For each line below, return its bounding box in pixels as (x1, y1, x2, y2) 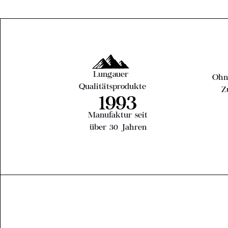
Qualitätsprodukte (79, 83, 147, 91)
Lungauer (93, 71, 128, 79)
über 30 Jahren (89, 123, 147, 132)
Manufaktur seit (88, 111, 148, 120)
